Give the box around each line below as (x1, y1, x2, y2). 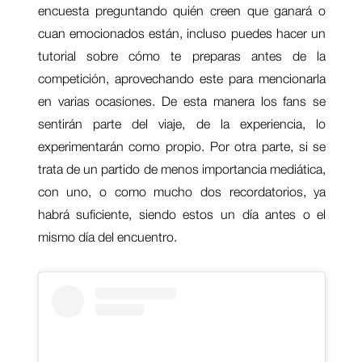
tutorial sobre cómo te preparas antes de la (37, 48, 326, 64)
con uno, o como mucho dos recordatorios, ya (37, 184, 326, 200)
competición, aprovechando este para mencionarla (37, 71, 326, 86)
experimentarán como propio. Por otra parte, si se (37, 139, 326, 154)
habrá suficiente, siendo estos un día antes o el (37, 207, 326, 222)
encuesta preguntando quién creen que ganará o (37, 3, 326, 19)
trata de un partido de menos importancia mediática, (37, 162, 326, 177)
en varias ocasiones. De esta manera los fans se (37, 94, 326, 109)
